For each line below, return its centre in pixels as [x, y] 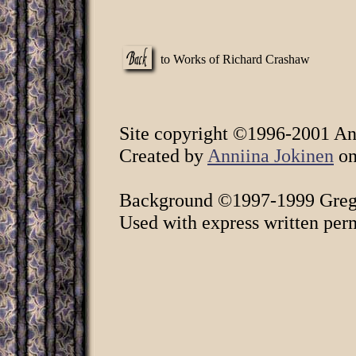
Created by [163, 155]
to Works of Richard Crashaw [235, 59]
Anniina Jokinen [271, 155]
